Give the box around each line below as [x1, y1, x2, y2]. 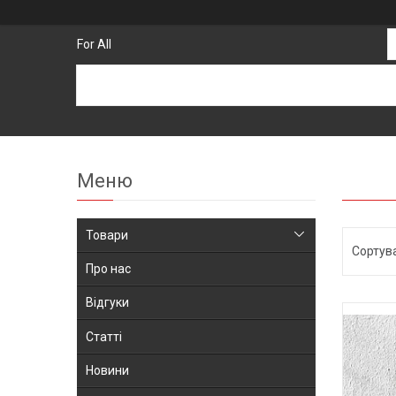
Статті [86, 329, 122, 344]
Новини [86, 363, 129, 378]
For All [77, 37, 111, 52]
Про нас [86, 262, 131, 277]
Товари [86, 227, 128, 242]
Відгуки [86, 295, 129, 310]
